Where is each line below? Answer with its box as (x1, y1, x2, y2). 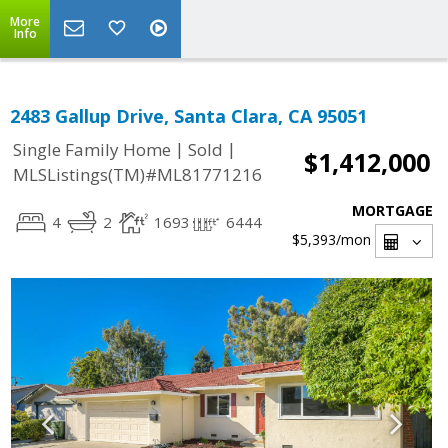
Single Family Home (13, 138, 171, 162)
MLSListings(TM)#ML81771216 (13, 163, 262, 187)
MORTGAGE (352, 201, 433, 220)
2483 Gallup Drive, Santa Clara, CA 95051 (10, 104, 367, 128)
